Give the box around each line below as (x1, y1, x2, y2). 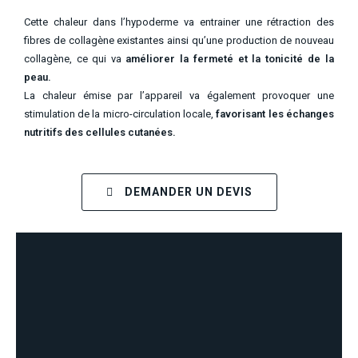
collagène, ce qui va (24, 53, 125, 66)
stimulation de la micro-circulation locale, (24, 108, 216, 121)
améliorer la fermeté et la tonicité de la (125, 53, 334, 66)
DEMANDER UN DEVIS (124, 185, 253, 199)
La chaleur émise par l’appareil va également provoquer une (24, 89, 334, 102)
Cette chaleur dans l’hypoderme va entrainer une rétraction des (24, 16, 334, 29)
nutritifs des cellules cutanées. (24, 126, 176, 139)
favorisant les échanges (216, 108, 334, 121)
